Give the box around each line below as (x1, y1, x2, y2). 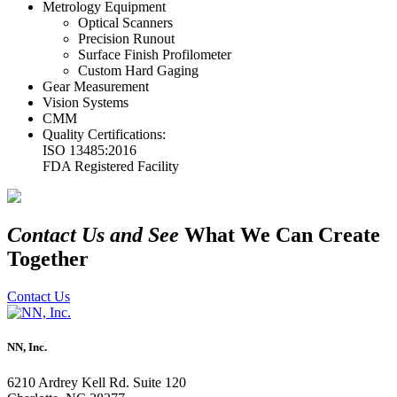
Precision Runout (78, 30, 175, 46)
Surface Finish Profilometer (78, 46, 231, 62)
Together (7, 247, 89, 271)
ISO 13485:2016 (43, 142, 136, 158)
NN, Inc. (7, 340, 47, 354)
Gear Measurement (43, 78, 149, 94)
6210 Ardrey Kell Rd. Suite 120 (7, 374, 186, 390)
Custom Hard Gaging (78, 62, 198, 78)
